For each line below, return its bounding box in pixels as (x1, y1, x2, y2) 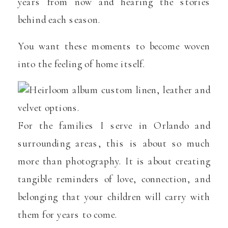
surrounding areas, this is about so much (18, 137, 210, 150)
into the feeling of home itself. (18, 58, 146, 70)
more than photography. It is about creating (18, 155, 210, 167)
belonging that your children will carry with (18, 190, 210, 203)
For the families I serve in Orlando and (18, 119, 210, 132)
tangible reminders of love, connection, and (18, 173, 210, 185)
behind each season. (18, 13, 101, 26)
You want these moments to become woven (18, 40, 210, 52)
